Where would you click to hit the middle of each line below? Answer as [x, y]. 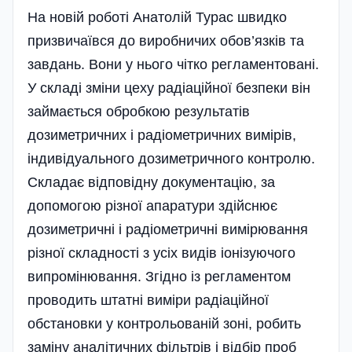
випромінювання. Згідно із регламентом [159, 276]
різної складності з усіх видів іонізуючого [161, 253]
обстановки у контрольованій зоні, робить [164, 323]
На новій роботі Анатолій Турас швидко [157, 17]
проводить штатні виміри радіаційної [148, 300]
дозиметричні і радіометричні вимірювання [168, 229]
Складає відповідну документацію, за [151, 182]
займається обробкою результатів [139, 111]
